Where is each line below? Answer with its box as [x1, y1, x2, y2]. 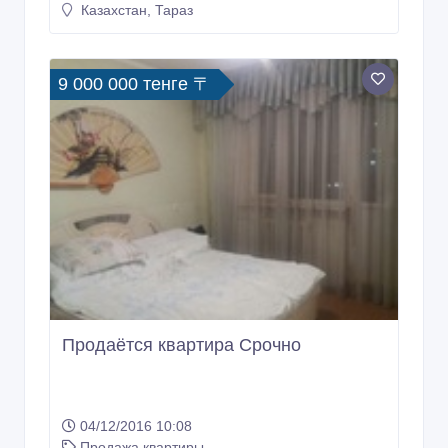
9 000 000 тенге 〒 [58, 74, 211, 95]
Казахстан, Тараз [77, 2, 193, 19]
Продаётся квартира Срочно [62, 335, 301, 356]
